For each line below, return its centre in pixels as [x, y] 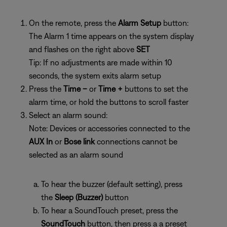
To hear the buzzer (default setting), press [112, 184]
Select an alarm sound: [68, 115]
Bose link [80, 141]
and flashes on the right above [83, 49]
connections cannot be [137, 141]
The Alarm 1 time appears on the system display [111, 36]
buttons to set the [155, 89]
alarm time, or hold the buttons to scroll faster [109, 102]
